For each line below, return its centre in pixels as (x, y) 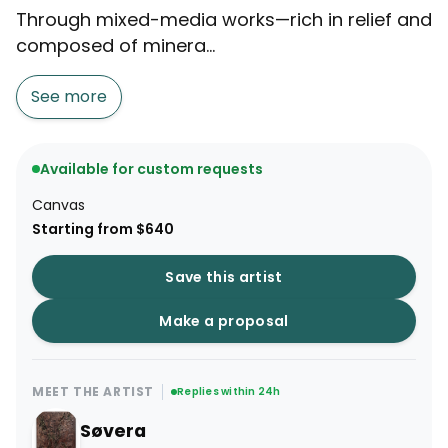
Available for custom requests (151, 169)
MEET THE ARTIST (93, 392)
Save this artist (224, 277)
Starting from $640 (103, 229)
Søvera (113, 431)
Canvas (58, 205)
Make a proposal (224, 321)
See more (69, 97)
